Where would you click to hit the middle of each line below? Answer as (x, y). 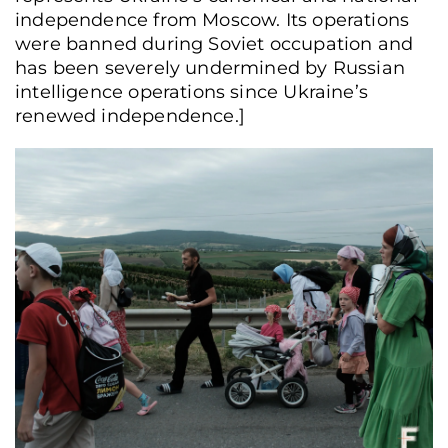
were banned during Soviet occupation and (214, 43)
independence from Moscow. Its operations (212, 19)
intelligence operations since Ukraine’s (192, 91)
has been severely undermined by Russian (210, 67)
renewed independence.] (130, 115)
